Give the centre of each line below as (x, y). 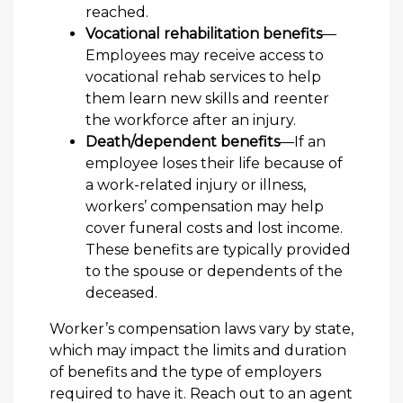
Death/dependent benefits (183, 142)
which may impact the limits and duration (198, 351)
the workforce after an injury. (191, 121)
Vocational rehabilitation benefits (204, 34)
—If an (303, 142)
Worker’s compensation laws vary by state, (201, 329)
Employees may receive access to (205, 56)
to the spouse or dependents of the (214, 272)
